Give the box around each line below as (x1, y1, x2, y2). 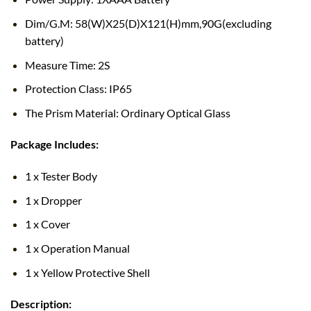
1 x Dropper (24, 193, 82, 207)
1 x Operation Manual (24, 242, 130, 255)
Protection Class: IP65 (24, 82, 132, 96)
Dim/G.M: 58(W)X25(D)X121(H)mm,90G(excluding (24, 16, 271, 30)
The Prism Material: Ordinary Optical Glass (24, 106, 230, 119)
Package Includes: (10, 137, 99, 151)
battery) (24, 33, 64, 47)
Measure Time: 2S (24, 58, 110, 72)
